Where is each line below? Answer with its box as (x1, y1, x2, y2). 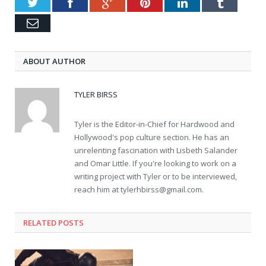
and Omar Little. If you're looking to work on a (74, 158, 236, 169)
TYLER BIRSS (74, 89, 118, 100)
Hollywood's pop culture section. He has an (74, 132, 229, 143)
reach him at (74, 184, 121, 195)
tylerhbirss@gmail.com (121, 184, 202, 195)
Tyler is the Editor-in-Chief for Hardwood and (74, 119, 235, 130)
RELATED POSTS (23, 217, 84, 229)
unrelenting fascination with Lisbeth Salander (74, 145, 237, 156)
